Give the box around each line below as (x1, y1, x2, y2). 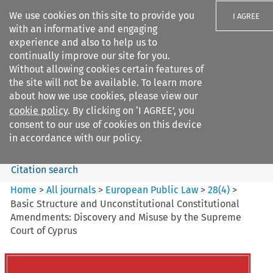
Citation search (10, 163, 78, 175)
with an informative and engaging (9, 23, 157, 35)
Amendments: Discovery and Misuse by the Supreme (10, 211, 242, 223)
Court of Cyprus (10, 224, 77, 236)
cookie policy (9, 105, 68, 116)
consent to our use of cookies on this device (9, 119, 202, 130)
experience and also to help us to (9, 37, 157, 48)
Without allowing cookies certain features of (9, 63, 204, 75)
